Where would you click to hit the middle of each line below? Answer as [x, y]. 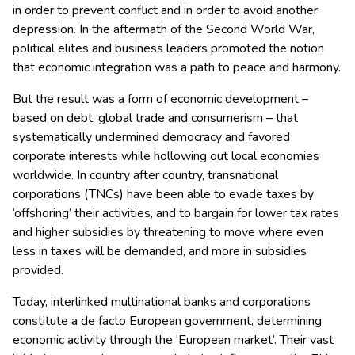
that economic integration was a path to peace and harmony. [177, 68]
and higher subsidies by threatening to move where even [168, 233]
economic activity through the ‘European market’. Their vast [173, 340]
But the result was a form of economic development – [160, 99]
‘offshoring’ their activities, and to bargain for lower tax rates [176, 214]
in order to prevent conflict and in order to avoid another [165, 11]
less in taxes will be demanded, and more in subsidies [160, 252]
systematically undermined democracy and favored [151, 137]
